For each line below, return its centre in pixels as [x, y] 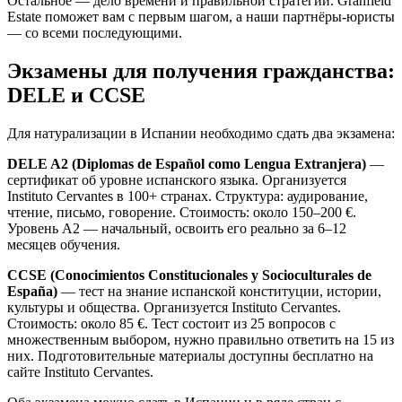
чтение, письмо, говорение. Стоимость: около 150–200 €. [182, 213]
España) [32, 292]
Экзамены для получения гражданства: [201, 71]
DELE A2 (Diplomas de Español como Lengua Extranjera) [187, 164]
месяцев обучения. [64, 245]
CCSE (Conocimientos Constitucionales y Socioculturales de [189, 275]
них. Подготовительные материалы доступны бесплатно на [190, 356]
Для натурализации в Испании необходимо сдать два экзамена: [201, 134]
